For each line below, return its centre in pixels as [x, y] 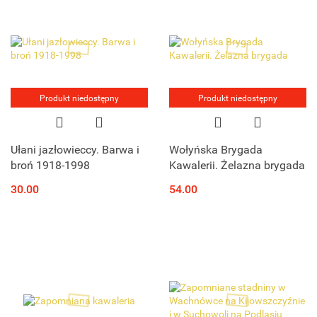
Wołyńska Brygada [216, 150]
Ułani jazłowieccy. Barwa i [75, 150]
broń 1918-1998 [50, 166]
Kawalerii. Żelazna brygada [237, 166]
